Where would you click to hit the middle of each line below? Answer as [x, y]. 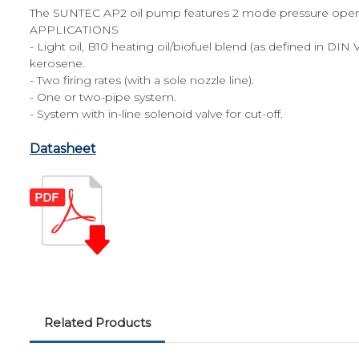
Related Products [97, 322]
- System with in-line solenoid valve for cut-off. [156, 113]
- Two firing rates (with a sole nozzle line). [142, 80]
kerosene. [57, 63]
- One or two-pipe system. [103, 97]
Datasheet [63, 148]
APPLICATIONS [74, 29]
